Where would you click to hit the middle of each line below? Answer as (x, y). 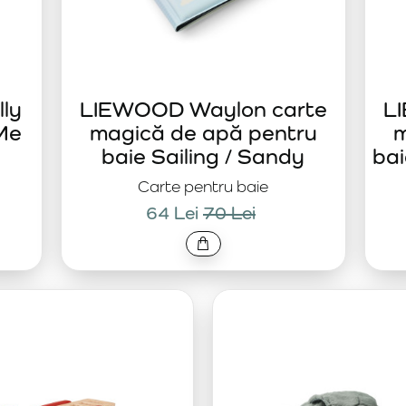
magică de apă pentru (203, 132)
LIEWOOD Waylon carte (203, 109)
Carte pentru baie (203, 186)
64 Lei (172, 213)
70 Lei (229, 213)
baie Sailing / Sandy (203, 156)
